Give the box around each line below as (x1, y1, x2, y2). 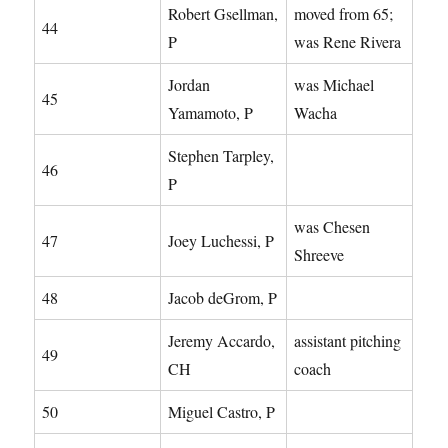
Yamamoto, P (168, 101, 254, 123)
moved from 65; (294, 2, 394, 24)
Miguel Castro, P (168, 400, 276, 422)
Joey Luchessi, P (168, 229, 275, 251)
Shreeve (294, 243, 345, 265)
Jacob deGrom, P (168, 286, 278, 308)
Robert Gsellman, (168, 2, 279, 24)
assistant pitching (294, 329, 402, 351)
